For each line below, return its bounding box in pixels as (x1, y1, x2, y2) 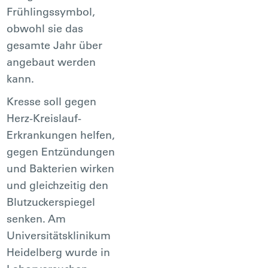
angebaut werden (7, 54, 96, 69)
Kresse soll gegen (7, 94, 97, 108)
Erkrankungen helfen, (7, 127, 115, 142)
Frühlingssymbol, (7, 4, 96, 19)
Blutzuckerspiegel (7, 194, 96, 209)
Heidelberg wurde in (7, 245, 111, 259)
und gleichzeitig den (7, 178, 109, 192)
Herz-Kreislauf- (7, 111, 82, 125)
